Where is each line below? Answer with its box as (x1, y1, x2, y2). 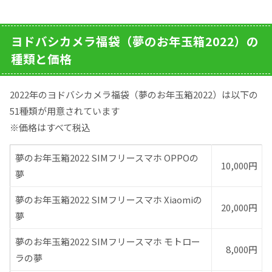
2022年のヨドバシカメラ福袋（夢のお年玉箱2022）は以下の (10, 87, 258, 101)
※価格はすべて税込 (10, 120, 90, 134)
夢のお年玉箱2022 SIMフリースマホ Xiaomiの (15, 192, 202, 206)
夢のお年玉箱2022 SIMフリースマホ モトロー (15, 234, 200, 248)
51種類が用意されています (10, 104, 120, 117)
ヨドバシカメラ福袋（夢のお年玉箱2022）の (11, 32, 259, 50)
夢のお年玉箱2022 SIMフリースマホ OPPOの (15, 151, 199, 164)
